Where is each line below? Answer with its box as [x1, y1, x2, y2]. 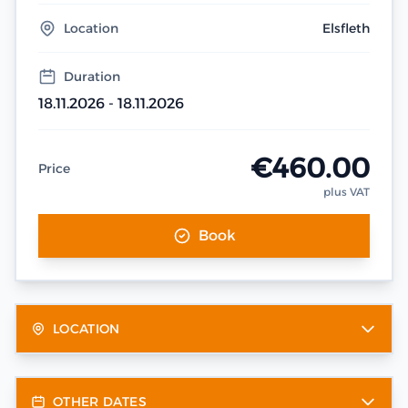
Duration [64, 68, 120, 85]
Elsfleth [322, 20, 370, 36]
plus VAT [323, 185, 370, 199]
